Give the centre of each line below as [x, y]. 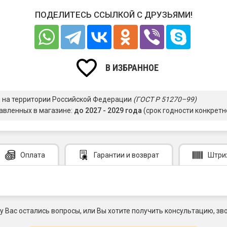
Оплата [33, 155]
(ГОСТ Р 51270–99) [165, 99]
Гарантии [109, 155]
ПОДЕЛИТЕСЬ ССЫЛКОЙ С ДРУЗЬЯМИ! [113, 14]
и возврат [142, 155]
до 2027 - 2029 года [108, 111]
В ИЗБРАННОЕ [132, 67]
